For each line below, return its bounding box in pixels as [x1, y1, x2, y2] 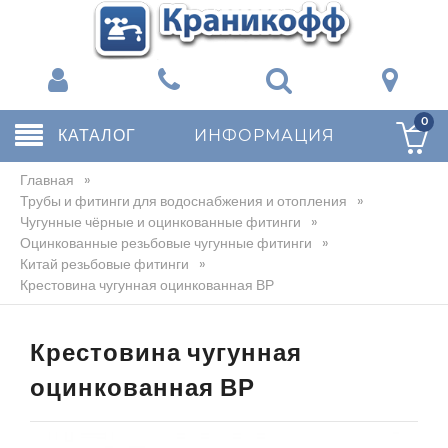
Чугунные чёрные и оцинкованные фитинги [20, 212, 301, 232]
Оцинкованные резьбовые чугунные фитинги [20, 233, 312, 253]
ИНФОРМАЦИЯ [194, 126, 336, 145]
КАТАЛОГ [58, 124, 136, 147]
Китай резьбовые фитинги [20, 254, 189, 274]
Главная [20, 170, 74, 190]
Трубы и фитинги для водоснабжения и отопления [20, 191, 347, 211]
